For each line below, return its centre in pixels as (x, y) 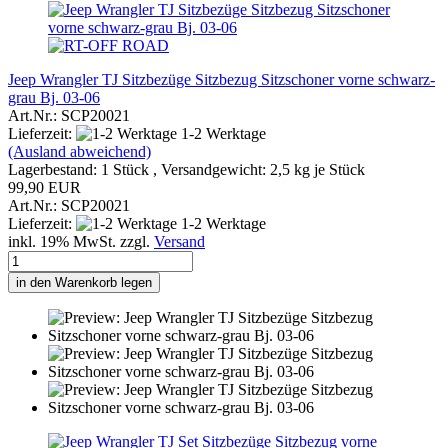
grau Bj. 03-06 (54, 97)
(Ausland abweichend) (79, 151)
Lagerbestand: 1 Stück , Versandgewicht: (139, 169)
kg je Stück (327, 169)
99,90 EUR (44, 187)
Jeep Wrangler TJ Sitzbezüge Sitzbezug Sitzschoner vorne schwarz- (221, 79)
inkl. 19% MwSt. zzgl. (81, 241)
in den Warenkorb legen (84, 282)
